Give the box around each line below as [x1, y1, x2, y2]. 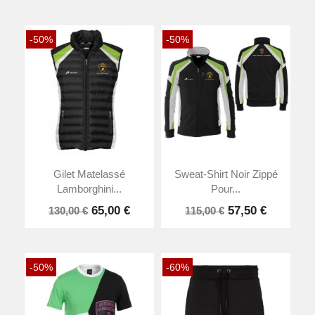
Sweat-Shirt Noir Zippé [174, 169, 278, 181]
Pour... [211, 184, 240, 195]
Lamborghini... [57, 184, 122, 195]
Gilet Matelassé [53, 169, 125, 181]
